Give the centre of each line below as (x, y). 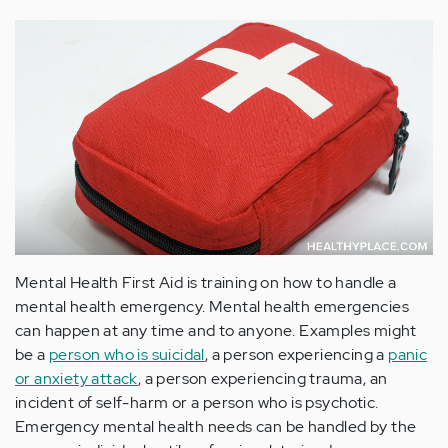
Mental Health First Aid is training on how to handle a (206, 283)
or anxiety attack (76, 379)
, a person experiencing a (296, 355)
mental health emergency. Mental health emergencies (212, 307)
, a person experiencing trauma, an (262, 379)
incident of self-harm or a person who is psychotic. (197, 403)
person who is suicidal (127, 355)
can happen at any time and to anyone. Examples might (216, 331)
